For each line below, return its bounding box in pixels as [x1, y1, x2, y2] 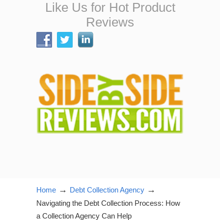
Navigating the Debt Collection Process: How [36, 199, 180, 207]
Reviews [86, 15, 134, 29]
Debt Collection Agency [70, 186, 144, 194]
